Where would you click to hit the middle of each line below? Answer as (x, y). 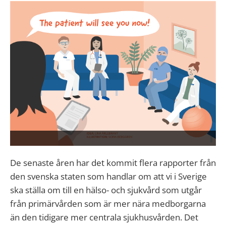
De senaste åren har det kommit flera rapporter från (113, 163)
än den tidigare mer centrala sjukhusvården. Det (104, 217)
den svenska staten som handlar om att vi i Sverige (108, 177)
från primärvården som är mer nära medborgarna (108, 204)
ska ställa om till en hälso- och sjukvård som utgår (106, 190)
